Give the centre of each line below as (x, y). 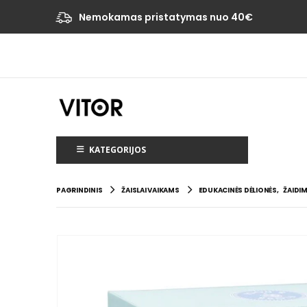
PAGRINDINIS (79, 191)
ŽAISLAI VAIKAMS (150, 191)
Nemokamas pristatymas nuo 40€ (166, 17)
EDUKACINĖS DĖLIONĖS (237, 191)
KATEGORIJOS (116, 150)
